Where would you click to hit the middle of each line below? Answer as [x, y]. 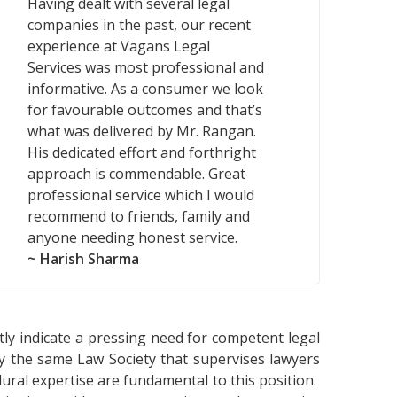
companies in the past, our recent [139, 24]
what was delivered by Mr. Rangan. [142, 131]
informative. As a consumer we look [145, 88]
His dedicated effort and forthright [142, 152]
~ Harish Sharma [83, 258]
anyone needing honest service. [132, 237]
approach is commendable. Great [136, 173]
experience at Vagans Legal [119, 46]
